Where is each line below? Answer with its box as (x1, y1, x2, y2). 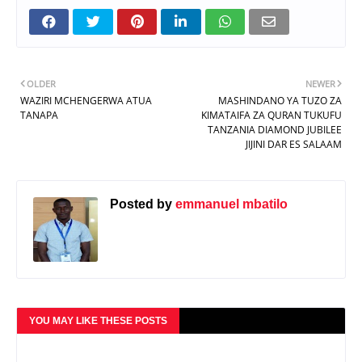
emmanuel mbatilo (172, 197, 288, 212)
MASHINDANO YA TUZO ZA (218, 94, 342, 108)
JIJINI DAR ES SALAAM (246, 137, 342, 152)
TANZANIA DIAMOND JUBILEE (208, 123, 342, 137)
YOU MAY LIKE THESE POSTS (29, 315, 167, 327)
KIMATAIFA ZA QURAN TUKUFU (201, 108, 342, 123)
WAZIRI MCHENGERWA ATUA (20, 94, 152, 108)
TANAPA (20, 108, 58, 123)
